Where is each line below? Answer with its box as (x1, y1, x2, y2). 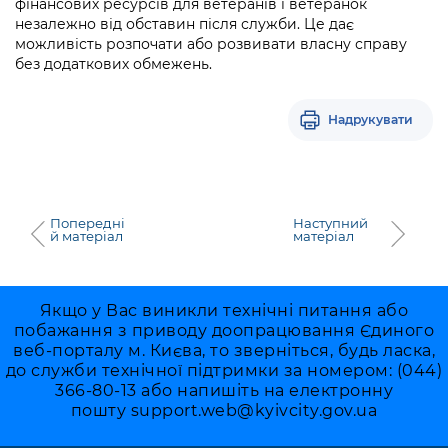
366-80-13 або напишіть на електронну (55, 381, 393, 401)
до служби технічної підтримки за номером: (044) (5, 361, 443, 381)
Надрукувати (328, 112, 413, 128)
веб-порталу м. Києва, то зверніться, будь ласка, (13, 341, 435, 361)
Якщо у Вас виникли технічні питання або (39, 301, 409, 321)
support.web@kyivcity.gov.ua (130, 401, 378, 421)
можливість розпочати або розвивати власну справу (15, 35, 407, 54)
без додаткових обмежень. (15, 55, 212, 74)
